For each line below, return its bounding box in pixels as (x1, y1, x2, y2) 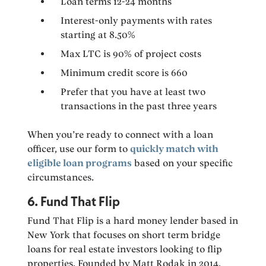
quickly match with (130, 143, 219, 155)
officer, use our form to (27, 143, 131, 155)
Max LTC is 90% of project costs (61, 48, 202, 60)
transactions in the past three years (61, 100, 217, 112)
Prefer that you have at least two (61, 86, 206, 98)
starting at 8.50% (61, 29, 136, 41)
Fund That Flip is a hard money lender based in (27, 215, 239, 227)
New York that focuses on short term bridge (27, 229, 221, 241)
